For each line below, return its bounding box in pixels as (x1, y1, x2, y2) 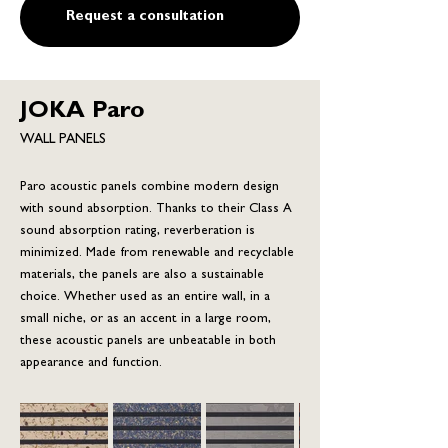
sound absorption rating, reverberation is (20, 225, 255, 238)
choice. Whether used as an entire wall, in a (20, 291, 270, 304)
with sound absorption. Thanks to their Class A (20, 203, 292, 216)
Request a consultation (66, 10, 224, 24)
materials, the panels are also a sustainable (20, 269, 264, 282)
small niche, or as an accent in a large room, (20, 313, 271, 326)
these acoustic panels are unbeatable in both (20, 335, 276, 348)
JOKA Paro (20, 101, 145, 125)
